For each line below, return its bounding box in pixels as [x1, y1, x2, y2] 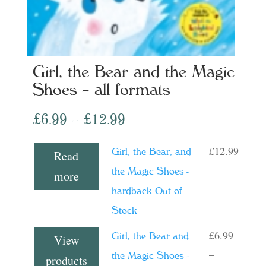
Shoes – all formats [32, 80, 170, 98]
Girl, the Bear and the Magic [32, 62, 235, 80]
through [124, 167, 172, 183]
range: [124, 129, 162, 145]
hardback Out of [111, 185, 182, 196]
